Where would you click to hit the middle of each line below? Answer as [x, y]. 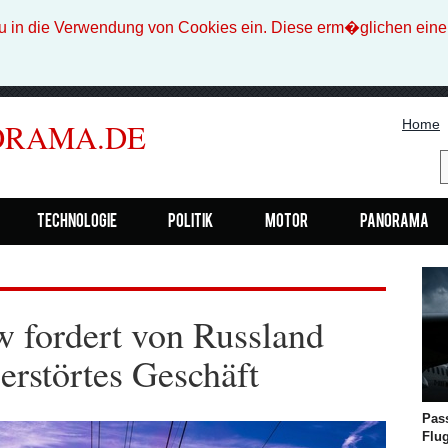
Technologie [76, 222]
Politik [191, 222]
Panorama [394, 222]
